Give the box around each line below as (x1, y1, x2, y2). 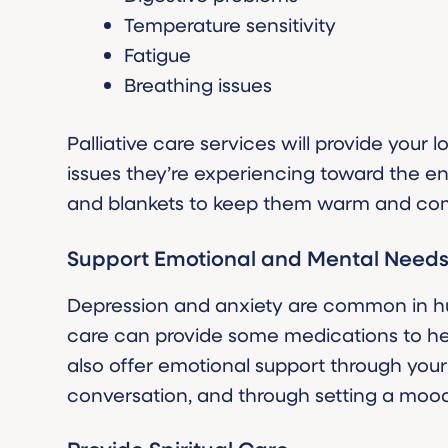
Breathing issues (124, 71, 273, 97)
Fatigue (124, 41, 192, 67)
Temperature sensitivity (124, 11, 337, 37)
